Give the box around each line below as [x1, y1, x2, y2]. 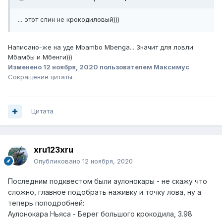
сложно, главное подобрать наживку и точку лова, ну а [8, 188, 201, 197]
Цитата [31, 107, 54, 115]
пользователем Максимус [98, 63, 189, 71]
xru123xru [34, 145, 73, 155]
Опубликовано [34, 157, 82, 166]
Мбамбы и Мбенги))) [8, 53, 72, 61]
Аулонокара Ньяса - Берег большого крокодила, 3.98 [8, 210, 192, 219]
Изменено [8, 63, 43, 71]
